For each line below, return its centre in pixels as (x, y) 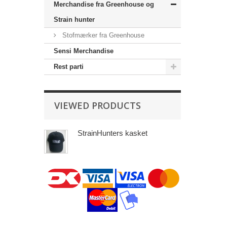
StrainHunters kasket (112, 133)
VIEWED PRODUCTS (98, 106)
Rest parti (69, 67)
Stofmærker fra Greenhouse (102, 35)
